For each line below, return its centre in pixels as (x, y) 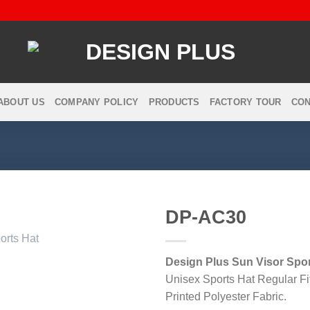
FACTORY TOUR (245, 102)
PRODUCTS (174, 102)
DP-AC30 (206, 217)
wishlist (119, 282)
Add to (119, 270)
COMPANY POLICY (97, 102)
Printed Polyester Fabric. (226, 297)
